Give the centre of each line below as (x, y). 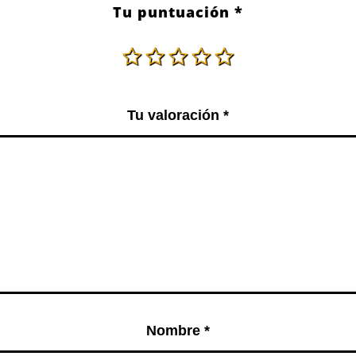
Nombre (175, 330)
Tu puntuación (174, 12)
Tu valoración (175, 115)
